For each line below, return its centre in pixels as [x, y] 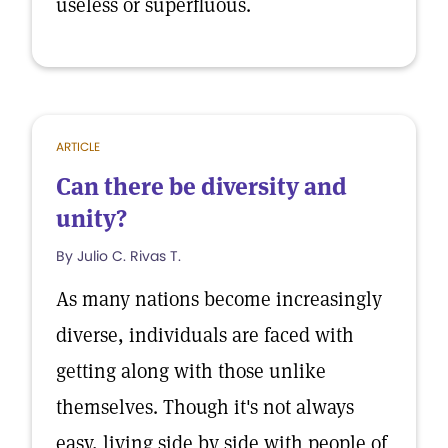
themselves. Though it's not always [205, 407]
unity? [91, 218]
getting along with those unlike [191, 371]
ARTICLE [78, 146]
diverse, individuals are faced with [205, 335]
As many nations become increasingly [219, 299]
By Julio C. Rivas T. [118, 256]
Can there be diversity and [201, 186]
